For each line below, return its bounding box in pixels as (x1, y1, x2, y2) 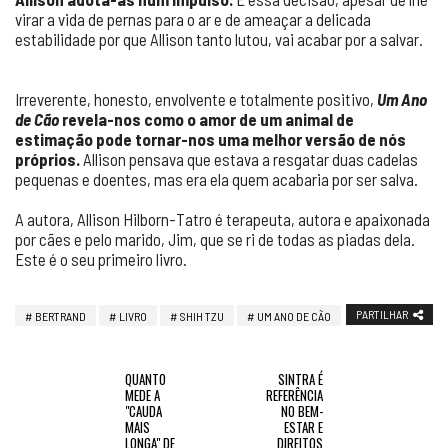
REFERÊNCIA (266, 385, 323, 405)
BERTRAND (35, 309, 86, 323)
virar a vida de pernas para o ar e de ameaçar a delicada (15, 9, 371, 29)
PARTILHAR (356, 307, 408, 321)
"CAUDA (125, 401, 162, 421)
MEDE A (125, 385, 160, 405)
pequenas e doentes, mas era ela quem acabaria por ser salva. (15, 169, 418, 189)
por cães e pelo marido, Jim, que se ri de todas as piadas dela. (15, 229, 415, 249)
